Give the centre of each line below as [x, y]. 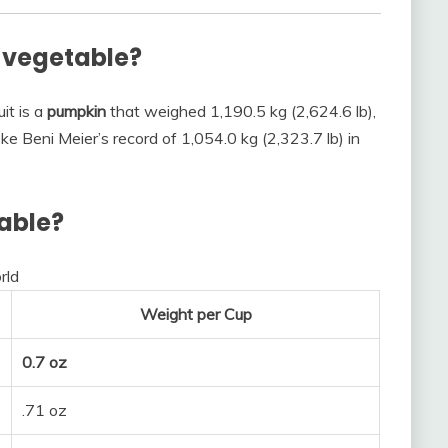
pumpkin [76, 111]
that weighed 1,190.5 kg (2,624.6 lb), [241, 111]
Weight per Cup [195, 314]
